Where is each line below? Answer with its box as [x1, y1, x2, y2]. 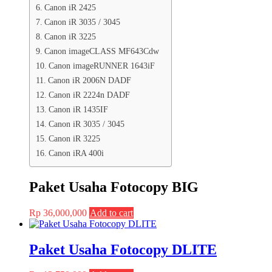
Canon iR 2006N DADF [47, 75, 131, 85]
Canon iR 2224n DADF [48, 89, 130, 100]
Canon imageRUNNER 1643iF [48, 60, 155, 70]
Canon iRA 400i [48, 148, 104, 158]
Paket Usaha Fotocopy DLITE [29, 241, 217, 257]
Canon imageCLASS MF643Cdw [44, 46, 159, 56]
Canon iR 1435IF [48, 104, 108, 114]
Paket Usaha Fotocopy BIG [29, 178, 199, 195]
